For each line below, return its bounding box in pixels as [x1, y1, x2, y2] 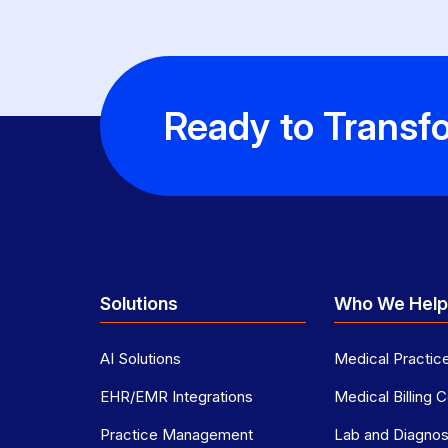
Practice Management [100, 425, 253, 445]
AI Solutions [100, 349, 181, 369]
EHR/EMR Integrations [100, 387, 253, 407]
